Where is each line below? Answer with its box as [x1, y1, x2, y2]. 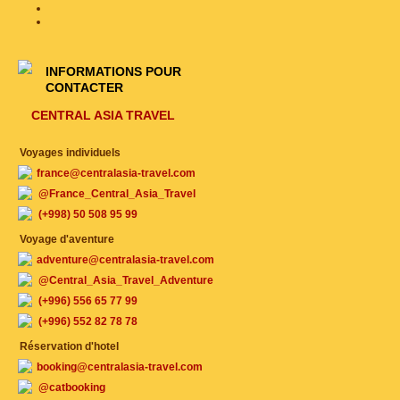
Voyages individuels [20, 146, 121, 159]
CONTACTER [46, 80, 123, 95]
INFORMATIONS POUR [46, 64, 181, 79]
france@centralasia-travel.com [37, 167, 196, 179]
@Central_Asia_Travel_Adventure [38, 274, 213, 287]
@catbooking [38, 381, 105, 394]
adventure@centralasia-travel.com [37, 254, 214, 266]
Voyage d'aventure [20, 233, 114, 246]
